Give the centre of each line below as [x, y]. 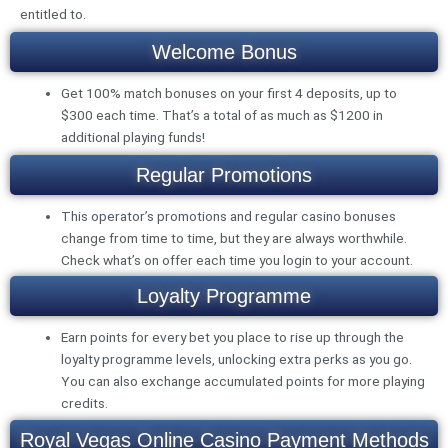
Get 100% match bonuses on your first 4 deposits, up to [229, 92]
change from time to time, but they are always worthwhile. [234, 237]
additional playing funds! [133, 136]
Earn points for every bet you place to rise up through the [233, 337]
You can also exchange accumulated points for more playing [243, 381]
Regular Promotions [224, 174]
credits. [85, 403]
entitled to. [53, 13]
